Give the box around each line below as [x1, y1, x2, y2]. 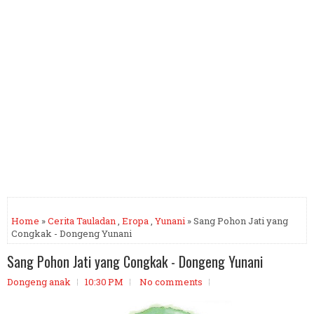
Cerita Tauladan [48, 214, 116, 227]
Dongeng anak [7, 275, 71, 288]
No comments [139, 275, 203, 288]
